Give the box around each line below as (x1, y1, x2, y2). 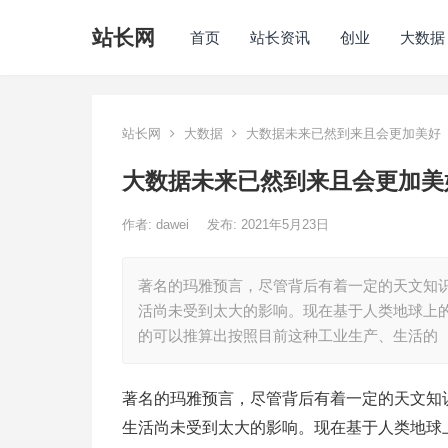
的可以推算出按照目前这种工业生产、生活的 (138, 327, 438, 344)
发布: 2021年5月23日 (207, 217, 329, 232)
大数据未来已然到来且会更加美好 (242, 126, 441, 141)
